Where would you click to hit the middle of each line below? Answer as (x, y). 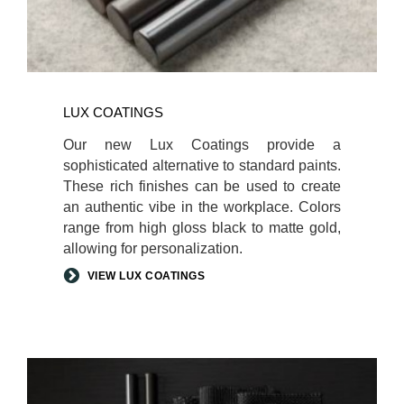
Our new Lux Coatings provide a (202, 144)
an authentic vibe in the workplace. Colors (202, 207)
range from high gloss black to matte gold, (202, 227)
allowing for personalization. (153, 248)
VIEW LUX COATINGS (146, 275)
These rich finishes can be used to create (202, 186)
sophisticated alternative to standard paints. (202, 165)
